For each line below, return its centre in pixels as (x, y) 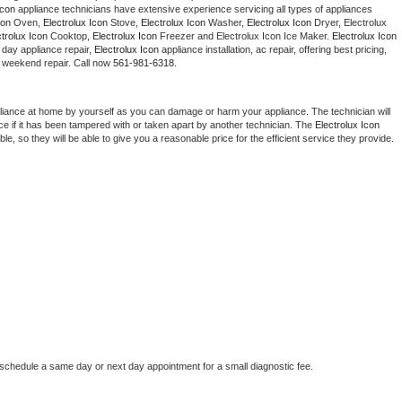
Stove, (124, 23)
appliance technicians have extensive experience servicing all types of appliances (194, 9)
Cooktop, (70, 36)
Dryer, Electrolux (350, 23)
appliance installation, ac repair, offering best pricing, (273, 50)
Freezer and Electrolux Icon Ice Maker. (245, 36)
